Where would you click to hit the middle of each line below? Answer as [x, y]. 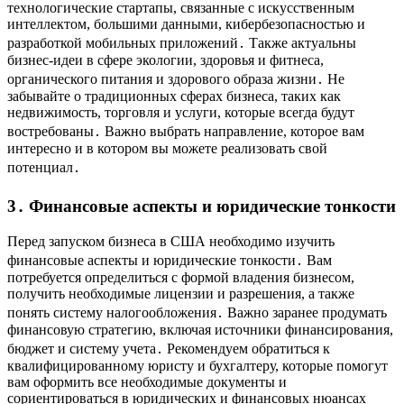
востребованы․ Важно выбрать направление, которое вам [186, 132]
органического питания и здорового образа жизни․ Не [176, 79]
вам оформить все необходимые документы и [147, 381]
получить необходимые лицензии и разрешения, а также [181, 293]
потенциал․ [44, 168]
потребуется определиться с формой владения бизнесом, [181, 277]
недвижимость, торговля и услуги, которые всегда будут [181, 113]
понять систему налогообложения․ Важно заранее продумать [197, 312]
